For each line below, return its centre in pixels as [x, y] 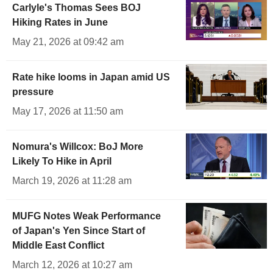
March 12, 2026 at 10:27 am [72, 265]
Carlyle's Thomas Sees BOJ [76, 8]
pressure [33, 92]
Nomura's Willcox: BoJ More [78, 147]
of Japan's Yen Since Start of [79, 231]
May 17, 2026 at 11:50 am [68, 112]
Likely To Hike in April [62, 161]
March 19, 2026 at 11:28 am [72, 181]
